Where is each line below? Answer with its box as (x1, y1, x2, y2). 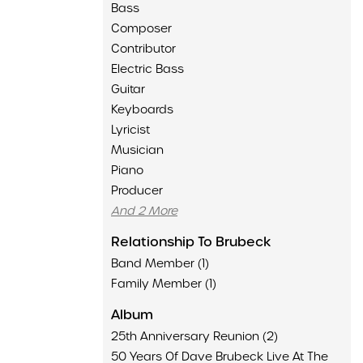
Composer (111, 21, 172, 36)
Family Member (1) (111, 276, 216, 291)
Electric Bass (111, 62, 184, 76)
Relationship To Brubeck (111, 233, 271, 250)
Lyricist (111, 122, 150, 137)
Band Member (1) (111, 256, 209, 271)
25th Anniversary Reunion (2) (111, 329, 278, 344)
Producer (111, 183, 163, 198)
